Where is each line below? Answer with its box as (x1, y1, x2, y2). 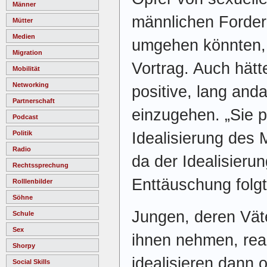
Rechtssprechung (13, 161, 69, 169)
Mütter (13, 16, 33, 24)
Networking (13, 80, 49, 88)
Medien (13, 32, 35, 40)
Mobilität (13, 64, 40, 72)
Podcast (13, 113, 38, 120)
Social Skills (13, 257, 50, 265)
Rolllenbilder (13, 177, 52, 185)
